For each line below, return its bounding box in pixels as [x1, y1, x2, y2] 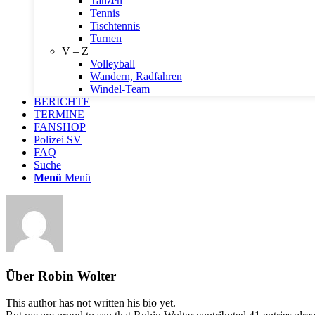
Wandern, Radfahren [90, 70, 182, 82]
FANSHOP [34, 121, 86, 133]
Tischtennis [90, 20, 140, 32]
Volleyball [90, 58, 135, 70]
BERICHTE [34, 96, 90, 108]
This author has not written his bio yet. [6, 297, 176, 309]
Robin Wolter [38, 268, 116, 283]
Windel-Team [90, 83, 150, 95]
